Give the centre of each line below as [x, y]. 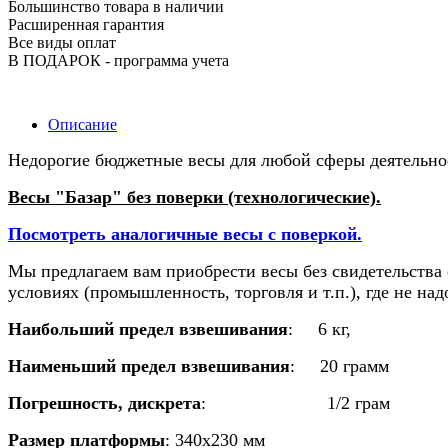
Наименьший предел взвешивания [149, 365]
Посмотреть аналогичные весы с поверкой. [185, 233]
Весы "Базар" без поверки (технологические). [194, 196]
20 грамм [354, 365]
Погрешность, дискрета [104, 402]
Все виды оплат [62, 42]
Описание [82, 124]
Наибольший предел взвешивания [148, 328]
